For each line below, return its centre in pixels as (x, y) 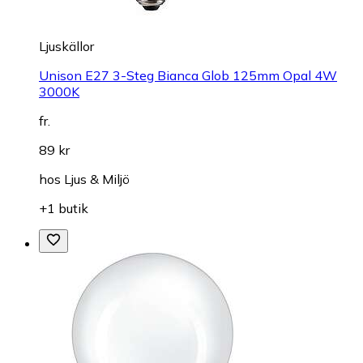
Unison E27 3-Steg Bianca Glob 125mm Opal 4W (188, 76)
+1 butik (64, 209)
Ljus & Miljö (97, 179)
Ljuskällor (66, 47)
